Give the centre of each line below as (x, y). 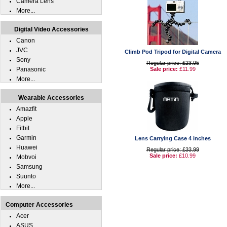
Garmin (26, 138)
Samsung (29, 167)
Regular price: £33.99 (173, 149)
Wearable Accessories (51, 98)
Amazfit (26, 109)
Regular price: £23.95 (173, 63)
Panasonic (31, 69)
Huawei (27, 147)
